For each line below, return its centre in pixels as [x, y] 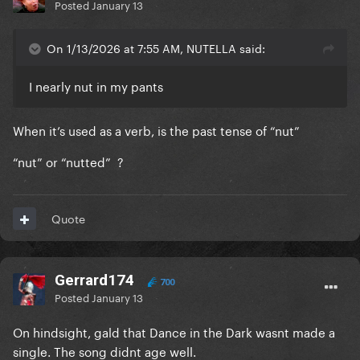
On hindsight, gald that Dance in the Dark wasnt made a [174, 331]
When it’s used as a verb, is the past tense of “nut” [156, 130]
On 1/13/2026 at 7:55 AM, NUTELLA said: [156, 48]
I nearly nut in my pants [96, 86]
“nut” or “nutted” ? [68, 161]
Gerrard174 [94, 280]
